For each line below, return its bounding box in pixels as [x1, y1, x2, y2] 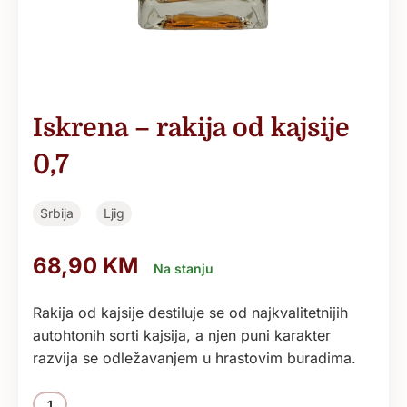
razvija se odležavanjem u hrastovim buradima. [33, 348, 356, 367]
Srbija [40, 204, 74, 221]
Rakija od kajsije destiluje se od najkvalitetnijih [33, 303, 348, 322]
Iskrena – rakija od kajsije [33, 113, 350, 143]
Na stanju [154, 260, 213, 276]
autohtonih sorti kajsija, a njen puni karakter [33, 325, 331, 344]
